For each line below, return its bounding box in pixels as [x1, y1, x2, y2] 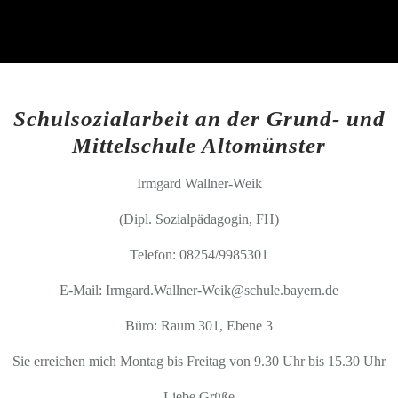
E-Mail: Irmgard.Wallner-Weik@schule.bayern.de [60, 283, 338, 298]
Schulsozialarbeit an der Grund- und [12, 107, 386, 131]
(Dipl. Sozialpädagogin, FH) [119, 211, 279, 227]
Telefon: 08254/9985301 [130, 247, 268, 262]
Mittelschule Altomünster [72, 133, 326, 157]
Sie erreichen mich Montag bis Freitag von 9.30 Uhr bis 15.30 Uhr [12, 354, 386, 369]
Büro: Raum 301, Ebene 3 [125, 318, 273, 333]
